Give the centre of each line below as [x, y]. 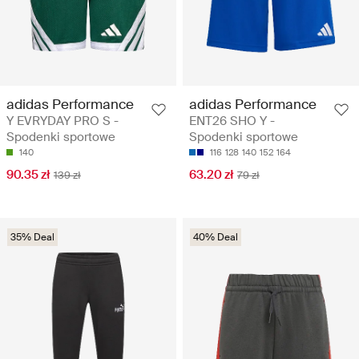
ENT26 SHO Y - [232, 121]
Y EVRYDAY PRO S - [63, 121]
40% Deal [216, 238]
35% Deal [32, 238]
